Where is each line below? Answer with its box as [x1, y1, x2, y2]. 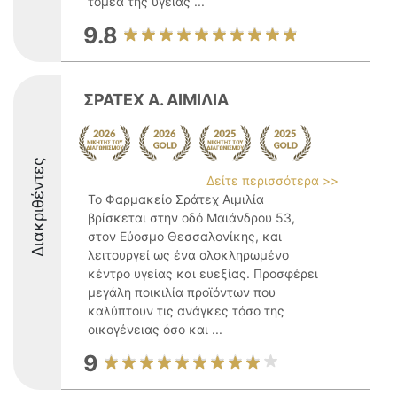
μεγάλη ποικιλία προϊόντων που [88, 284, 276, 300]
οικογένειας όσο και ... [88, 322, 222, 337]
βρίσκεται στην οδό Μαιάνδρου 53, [88, 210, 295, 225]
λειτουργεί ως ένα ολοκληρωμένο [88, 247, 289, 262]
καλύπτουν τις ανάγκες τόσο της [88, 303, 284, 318]
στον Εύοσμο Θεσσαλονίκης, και [88, 229, 282, 244]
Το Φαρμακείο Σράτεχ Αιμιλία [88, 191, 264, 206]
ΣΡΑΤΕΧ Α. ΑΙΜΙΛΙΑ [83, 90, 229, 109]
